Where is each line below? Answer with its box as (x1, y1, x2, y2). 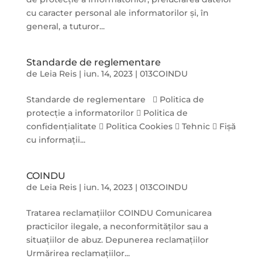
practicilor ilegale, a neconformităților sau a (26, 221, 208, 232)
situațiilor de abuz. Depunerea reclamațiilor (26, 235, 209, 245)
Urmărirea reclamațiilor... (26, 248, 130, 258)
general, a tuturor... (26, 21, 105, 32)
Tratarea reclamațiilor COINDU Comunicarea (26, 208, 212, 218)
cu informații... (26, 135, 85, 145)
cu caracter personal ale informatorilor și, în (26, 8, 209, 18)
